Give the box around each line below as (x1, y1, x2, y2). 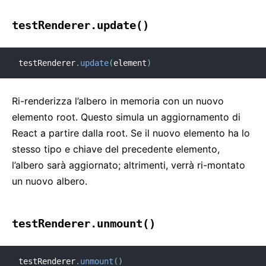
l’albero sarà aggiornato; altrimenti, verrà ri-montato (12, 159, 245, 171)
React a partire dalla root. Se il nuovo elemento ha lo (12, 127, 250, 139)
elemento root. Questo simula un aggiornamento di (12, 111, 240, 123)
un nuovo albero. (12, 175, 87, 187)
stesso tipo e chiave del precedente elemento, (12, 143, 220, 155)
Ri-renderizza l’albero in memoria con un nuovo (12, 95, 224, 107)
